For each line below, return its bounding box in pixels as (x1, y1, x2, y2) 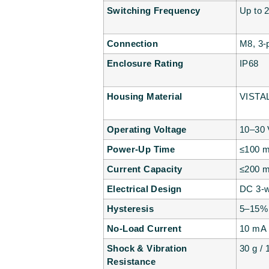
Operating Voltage (107, 124, 187, 135)
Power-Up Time (107, 144, 175, 155)
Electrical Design (107, 184, 182, 195)
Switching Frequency (107, 5, 201, 16)
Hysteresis (107, 204, 154, 214)
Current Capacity (107, 164, 183, 175)
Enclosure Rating (107, 58, 184, 69)
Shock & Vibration (107, 243, 187, 254)
